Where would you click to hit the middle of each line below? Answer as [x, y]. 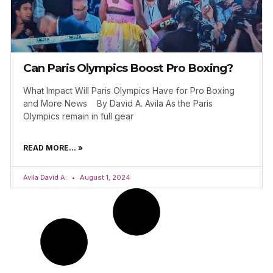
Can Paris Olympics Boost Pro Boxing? [128, 68]
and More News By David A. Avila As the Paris [118, 104]
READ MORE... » [53, 148]
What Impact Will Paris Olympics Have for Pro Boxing [129, 91]
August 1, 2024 [104, 178]
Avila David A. [46, 178]
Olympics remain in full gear [78, 116]
